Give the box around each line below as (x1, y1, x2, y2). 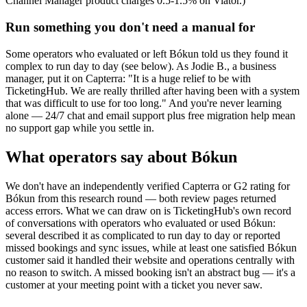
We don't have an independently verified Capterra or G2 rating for (5, 180, 290, 192)
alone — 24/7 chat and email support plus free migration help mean (5, 109, 295, 121)
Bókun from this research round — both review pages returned (5, 192, 276, 204)
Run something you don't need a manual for (5, 20, 255, 35)
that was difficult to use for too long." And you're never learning (5, 97, 282, 109)
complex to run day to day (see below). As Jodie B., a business (5, 60, 276, 72)
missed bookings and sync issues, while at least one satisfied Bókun (5, 241, 297, 254)
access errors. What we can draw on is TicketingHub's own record (5, 204, 291, 217)
